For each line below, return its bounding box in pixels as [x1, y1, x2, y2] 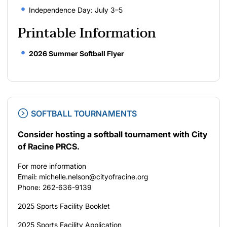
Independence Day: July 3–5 [29, 5, 123, 14]
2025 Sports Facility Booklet [18, 201, 110, 210]
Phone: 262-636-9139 [18, 182, 92, 192]
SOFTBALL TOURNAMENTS [31, 108, 137, 119]
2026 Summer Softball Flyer [29, 49, 124, 58]
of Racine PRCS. [18, 141, 82, 152]
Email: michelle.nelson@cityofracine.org [18, 172, 148, 181]
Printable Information [18, 22, 156, 45]
